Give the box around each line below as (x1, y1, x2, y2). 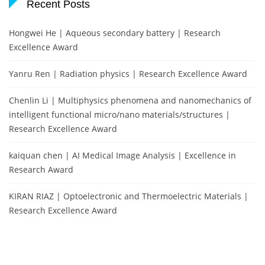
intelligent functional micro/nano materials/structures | (9, 109, 230, 121)
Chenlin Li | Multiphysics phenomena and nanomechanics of (9, 95, 251, 106)
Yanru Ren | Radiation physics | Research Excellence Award (9, 68, 247, 80)
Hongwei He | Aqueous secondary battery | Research (9, 27, 221, 39)
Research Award (9, 164, 73, 176)
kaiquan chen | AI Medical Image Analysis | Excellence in (9, 150, 236, 161)
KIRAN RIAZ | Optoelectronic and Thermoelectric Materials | (9, 190, 248, 202)
